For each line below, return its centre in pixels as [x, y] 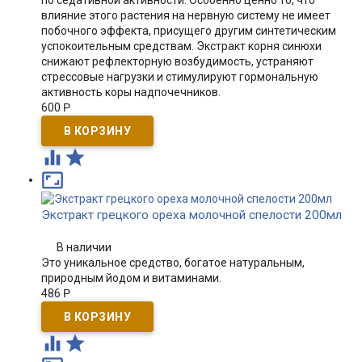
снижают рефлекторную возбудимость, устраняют [177, 61]
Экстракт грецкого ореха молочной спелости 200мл [191, 215]
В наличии [84, 247]
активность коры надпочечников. [130, 92]
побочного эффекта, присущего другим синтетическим [188, 31]
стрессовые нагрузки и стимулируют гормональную [179, 77]
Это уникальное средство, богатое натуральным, [173, 263]
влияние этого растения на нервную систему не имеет [185, 15]
